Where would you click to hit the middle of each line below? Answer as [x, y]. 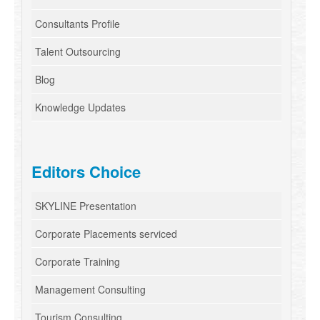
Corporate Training [77, 262]
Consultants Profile [77, 24]
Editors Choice [86, 172]
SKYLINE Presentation [86, 206]
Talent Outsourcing [78, 52]
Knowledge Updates [80, 107]
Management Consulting [90, 290]
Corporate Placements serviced [106, 234]
